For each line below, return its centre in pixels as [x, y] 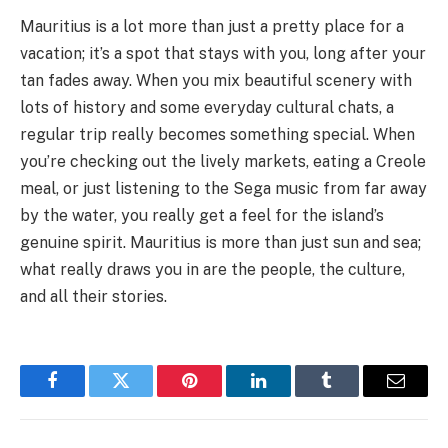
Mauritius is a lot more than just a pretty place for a [212, 27]
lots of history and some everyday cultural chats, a [207, 108]
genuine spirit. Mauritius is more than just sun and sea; [220, 243]
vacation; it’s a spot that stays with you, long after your [223, 54]
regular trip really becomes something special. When [217, 135]
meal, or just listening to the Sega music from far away [223, 189]
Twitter [145, 395]
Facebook [85, 395]
